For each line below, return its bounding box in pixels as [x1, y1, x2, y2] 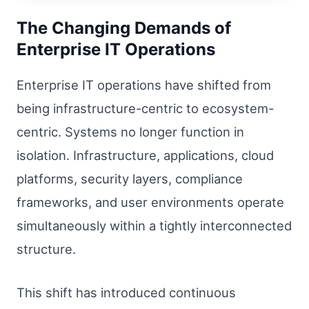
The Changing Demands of [17, 17, 231, 38]
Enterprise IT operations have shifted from [17, 77, 271, 92]
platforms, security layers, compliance [17, 170, 243, 186]
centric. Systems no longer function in [17, 123, 244, 139]
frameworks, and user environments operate [17, 194, 284, 210]
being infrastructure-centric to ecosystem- [17, 100, 274, 116]
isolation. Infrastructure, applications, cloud [17, 147, 274, 163]
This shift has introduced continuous [17, 285, 236, 301]
